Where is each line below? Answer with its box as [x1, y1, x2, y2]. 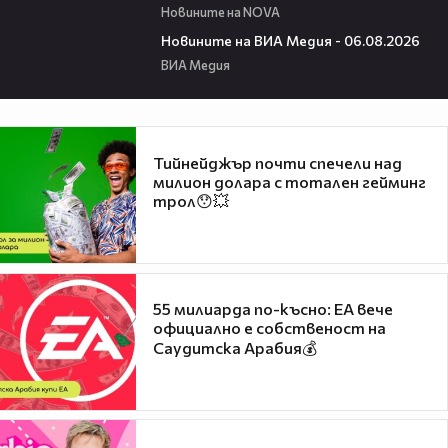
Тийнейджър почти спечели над [153, 152, 402, 172]
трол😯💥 [153, 190, 229, 210]
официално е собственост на [153, 318, 386, 338]
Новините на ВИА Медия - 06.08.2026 [160, 31, 420, 49]
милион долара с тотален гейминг [153, 171, 426, 191]
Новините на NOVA [160, 3, 280, 20]
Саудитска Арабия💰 [153, 338, 317, 358]
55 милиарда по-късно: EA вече [153, 299, 393, 319]
